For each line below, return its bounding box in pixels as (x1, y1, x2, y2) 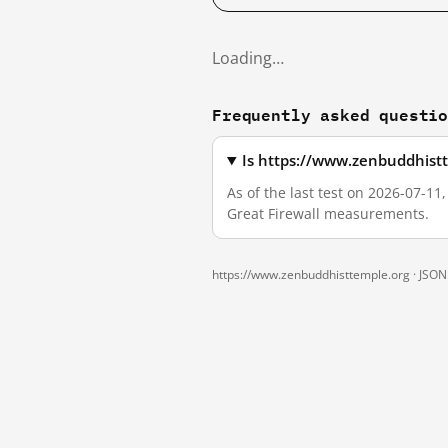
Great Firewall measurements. (227, 204, 429, 223)
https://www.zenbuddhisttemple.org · (212, 266, 419, 283)
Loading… (212, 47, 284, 69)
